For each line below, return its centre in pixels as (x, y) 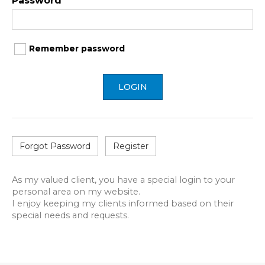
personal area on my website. (76, 191)
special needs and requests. (70, 215)
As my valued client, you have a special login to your (123, 180)
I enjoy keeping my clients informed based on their (123, 203)
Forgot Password (55, 146)
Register (131, 146)
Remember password (77, 48)
